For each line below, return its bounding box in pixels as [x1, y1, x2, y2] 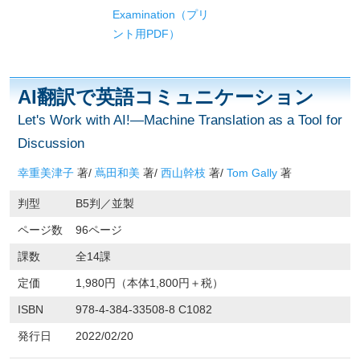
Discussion [18, 135, 84, 151]
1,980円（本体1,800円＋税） [76, 276, 223, 289]
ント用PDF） [112, 27, 180, 40]
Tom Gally [227, 166, 277, 179]
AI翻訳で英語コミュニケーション [18, 85, 314, 108]
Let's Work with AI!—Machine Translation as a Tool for [18, 112, 342, 128]
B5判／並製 [76, 196, 137, 210]
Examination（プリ [112, 7, 209, 21]
